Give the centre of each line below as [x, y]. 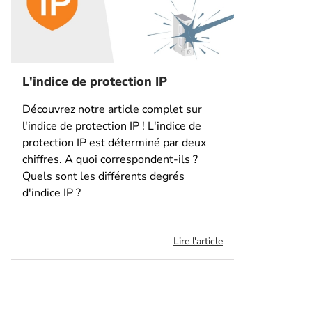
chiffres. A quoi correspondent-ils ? [110, 159]
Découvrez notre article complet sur [112, 109]
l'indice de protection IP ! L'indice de [112, 126]
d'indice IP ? [52, 193]
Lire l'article [198, 241]
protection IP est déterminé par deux [114, 142]
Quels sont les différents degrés [103, 176]
